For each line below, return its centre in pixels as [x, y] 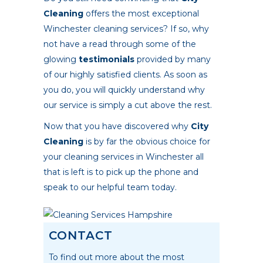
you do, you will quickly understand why [124, 90]
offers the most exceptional [141, 13]
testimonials [107, 59]
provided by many [173, 59]
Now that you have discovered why [117, 126]
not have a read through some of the [120, 44]
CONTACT [81, 236]
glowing [61, 59]
